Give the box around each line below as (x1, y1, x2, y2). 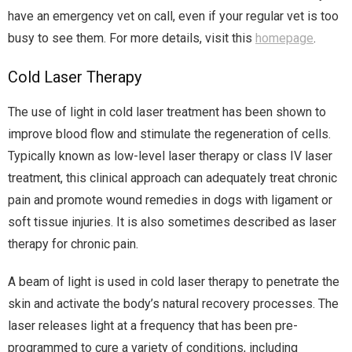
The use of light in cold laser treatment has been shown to (8, 104, 326, 120)
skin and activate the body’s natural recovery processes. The (8, 296, 339, 312)
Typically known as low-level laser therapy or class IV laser (8, 148, 332, 164)
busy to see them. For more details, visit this (8, 31, 255, 46)
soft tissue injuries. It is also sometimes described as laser (8, 214, 336, 230)
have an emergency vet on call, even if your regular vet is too (8, 9, 339, 24)
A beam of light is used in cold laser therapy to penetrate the (8, 274, 339, 290)
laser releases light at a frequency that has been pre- (8, 318, 298, 334)
